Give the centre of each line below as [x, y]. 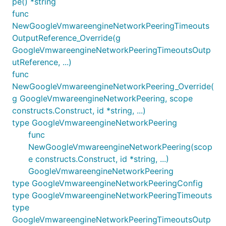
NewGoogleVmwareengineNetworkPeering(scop [120, 147]
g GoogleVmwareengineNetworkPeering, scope [102, 98]
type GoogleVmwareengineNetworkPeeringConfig [107, 183]
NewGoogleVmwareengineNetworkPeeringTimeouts [111, 25]
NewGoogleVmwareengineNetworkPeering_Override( [113, 86]
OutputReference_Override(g [66, 38]
